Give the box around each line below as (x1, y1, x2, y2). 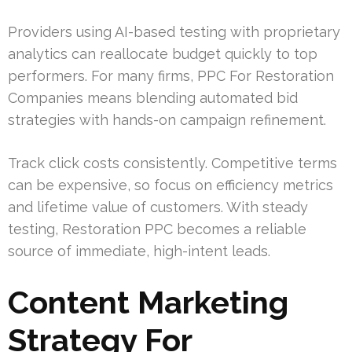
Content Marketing (8, 283, 288, 321)
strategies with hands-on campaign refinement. (8, 111, 326, 128)
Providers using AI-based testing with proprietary (8, 23, 340, 40)
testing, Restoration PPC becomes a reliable (8, 220, 306, 237)
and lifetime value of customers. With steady (8, 198, 308, 215)
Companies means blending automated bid (8, 89, 298, 106)
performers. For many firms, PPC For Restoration (8, 67, 334, 84)
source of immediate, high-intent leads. (8, 242, 270, 259)
